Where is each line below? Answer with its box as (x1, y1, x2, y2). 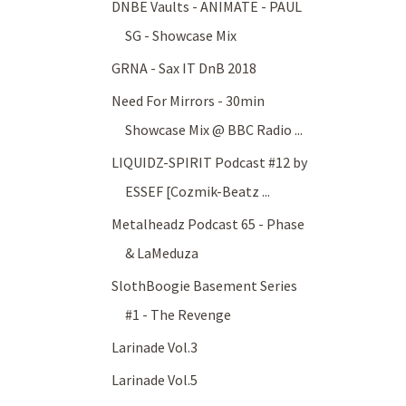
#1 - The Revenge (125, 305, 232, 324)
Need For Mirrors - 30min (111, 92, 266, 111)
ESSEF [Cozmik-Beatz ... (125, 182, 271, 201)
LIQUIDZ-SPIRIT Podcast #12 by (111, 153, 308, 172)
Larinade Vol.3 (111, 338, 198, 357)
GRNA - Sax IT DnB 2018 (111, 59, 257, 78)
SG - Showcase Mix (125, 26, 237, 45)
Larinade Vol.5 (111, 371, 198, 390)
